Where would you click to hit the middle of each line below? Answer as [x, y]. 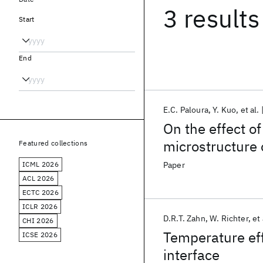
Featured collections [53, 143]
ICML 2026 [41, 164]
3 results [212, 18]
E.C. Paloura [186, 110]
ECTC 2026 [41, 192]
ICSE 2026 [40, 235]
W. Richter [229, 218]
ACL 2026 [38, 178]
